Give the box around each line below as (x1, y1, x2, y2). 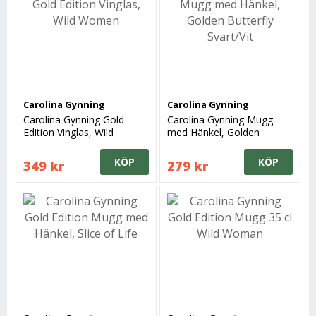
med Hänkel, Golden (167, 126, 260, 140)
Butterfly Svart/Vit (167, 138, 248, 152)
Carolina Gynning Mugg (167, 113, 274, 127)
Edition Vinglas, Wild (23, 126, 114, 140)
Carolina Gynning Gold (23, 113, 125, 127)
